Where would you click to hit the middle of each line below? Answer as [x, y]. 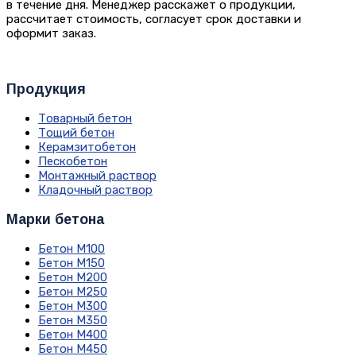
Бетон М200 [73, 278]
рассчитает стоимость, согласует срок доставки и [154, 19]
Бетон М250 [73, 292]
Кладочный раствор [95, 190]
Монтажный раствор [97, 176]
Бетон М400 [73, 335]
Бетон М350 [73, 321]
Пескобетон [73, 162]
